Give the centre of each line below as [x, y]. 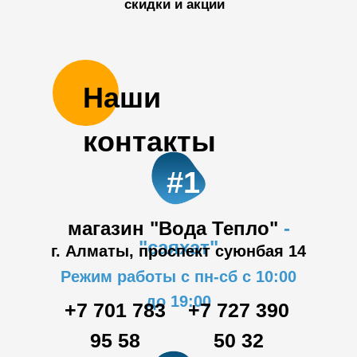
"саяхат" [178, 248]
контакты [149, 142]
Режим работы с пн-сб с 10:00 [178, 277]
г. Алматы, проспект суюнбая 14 [178, 251]
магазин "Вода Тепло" [175, 229]
